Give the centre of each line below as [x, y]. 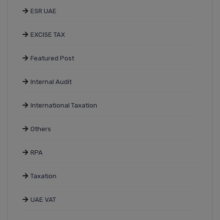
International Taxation [64, 106]
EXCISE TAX [48, 35]
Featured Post [52, 58]
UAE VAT [43, 200]
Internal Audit [51, 82]
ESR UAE [43, 11]
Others [41, 129]
